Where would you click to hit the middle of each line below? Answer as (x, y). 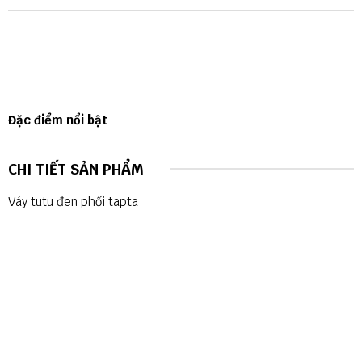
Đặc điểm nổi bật (59, 120)
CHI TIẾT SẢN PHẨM (76, 170)
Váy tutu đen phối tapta (73, 201)
